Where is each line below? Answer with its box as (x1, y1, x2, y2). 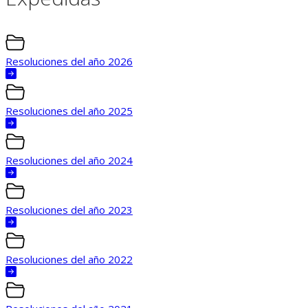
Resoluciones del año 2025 (5, 104, 133, 118)
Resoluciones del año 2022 (5, 252, 133, 266)
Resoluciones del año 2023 (5, 203, 133, 217)
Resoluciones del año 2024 (5, 153, 133, 167)
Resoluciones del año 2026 (5, 54, 133, 68)
